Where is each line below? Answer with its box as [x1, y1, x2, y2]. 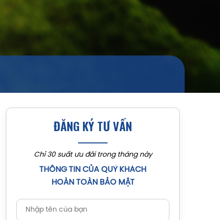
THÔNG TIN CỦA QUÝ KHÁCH [39, 165, 146, 174]
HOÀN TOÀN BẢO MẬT [51, 178, 135, 187]
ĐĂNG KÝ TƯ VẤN [54, 117, 132, 135]
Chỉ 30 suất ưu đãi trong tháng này [33, 151, 152, 159]
